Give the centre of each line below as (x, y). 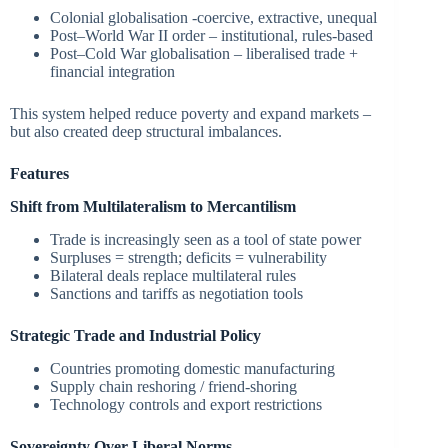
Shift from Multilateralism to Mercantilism (153, 207)
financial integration (112, 72)
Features (41, 174)
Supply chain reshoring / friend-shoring (173, 386)
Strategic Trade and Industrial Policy (135, 335)
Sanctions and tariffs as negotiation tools (176, 293)
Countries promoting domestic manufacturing (192, 368)
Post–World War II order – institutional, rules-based (211, 36)
